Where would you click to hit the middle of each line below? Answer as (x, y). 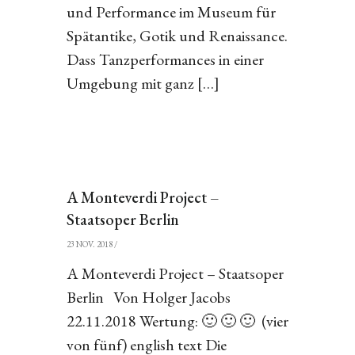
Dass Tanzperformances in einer (165, 59)
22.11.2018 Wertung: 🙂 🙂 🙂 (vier (177, 321)
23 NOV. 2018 (89, 244)
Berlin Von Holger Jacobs (148, 297)
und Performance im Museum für (171, 12)
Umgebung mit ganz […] (143, 83)
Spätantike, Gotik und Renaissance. (177, 36)
